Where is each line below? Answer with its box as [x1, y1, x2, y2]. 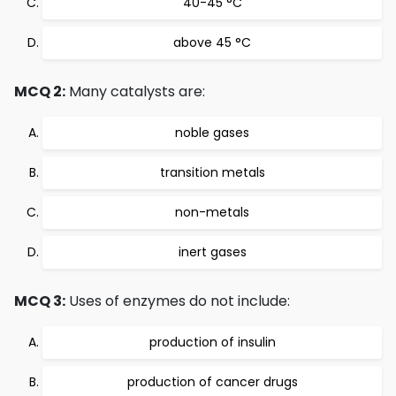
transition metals [159, 164, 265, 181]
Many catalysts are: [65, 81, 205, 102]
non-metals [175, 203, 249, 221]
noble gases [175, 124, 249, 141]
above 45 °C [173, 34, 251, 51]
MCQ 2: [14, 81, 65, 102]
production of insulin [148, 333, 276, 351]
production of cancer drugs [126, 373, 298, 391]
